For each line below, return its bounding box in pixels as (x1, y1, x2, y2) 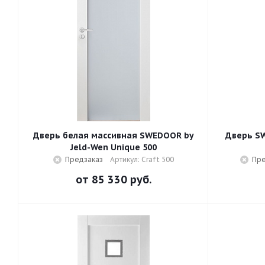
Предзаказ (65, 155, 103, 164)
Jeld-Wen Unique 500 (70, 142, 157, 153)
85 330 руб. (92, 173, 151, 186)
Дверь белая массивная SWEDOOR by (33, 130, 194, 141)
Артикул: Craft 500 (110, 155, 174, 164)
